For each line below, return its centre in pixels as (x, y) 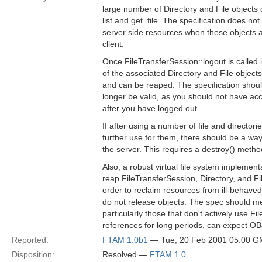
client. (113, 44)
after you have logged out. (151, 108)
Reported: (30, 240)
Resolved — (126, 254)
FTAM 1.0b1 (125, 240)
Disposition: (33, 254)
